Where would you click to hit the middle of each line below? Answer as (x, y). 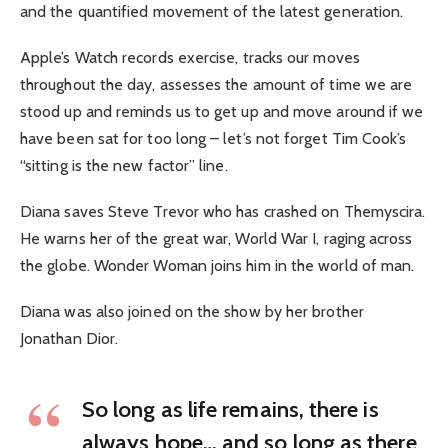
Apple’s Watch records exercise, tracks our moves (190, 57)
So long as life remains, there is (230, 408)
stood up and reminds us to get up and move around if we (222, 111)
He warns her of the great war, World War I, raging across (216, 239)
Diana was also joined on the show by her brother (192, 312)
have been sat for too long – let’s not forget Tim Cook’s (213, 138)
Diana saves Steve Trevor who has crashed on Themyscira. (223, 212)
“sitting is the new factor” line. (124, 165)
